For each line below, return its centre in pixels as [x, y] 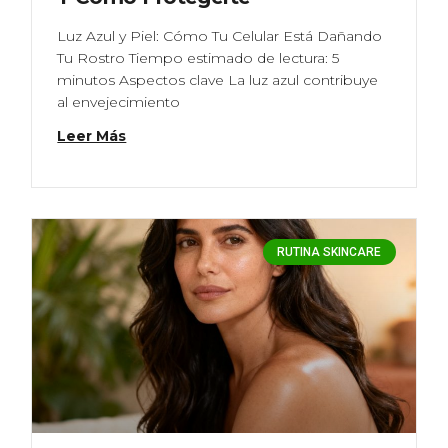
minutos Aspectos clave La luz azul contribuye [218, 79]
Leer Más [92, 135]
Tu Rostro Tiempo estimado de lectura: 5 [198, 57]
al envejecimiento [119, 101]
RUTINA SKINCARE [329, 251]
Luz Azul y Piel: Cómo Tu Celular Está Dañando [220, 35]
